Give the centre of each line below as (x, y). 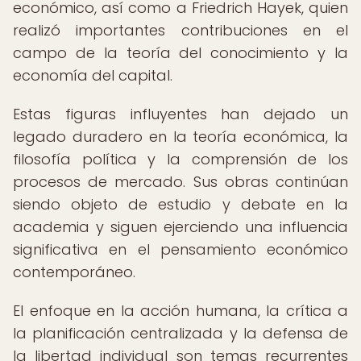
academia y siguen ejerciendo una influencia (180, 227)
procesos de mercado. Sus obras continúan (180, 182)
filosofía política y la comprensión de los (180, 159)
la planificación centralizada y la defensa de (180, 333)
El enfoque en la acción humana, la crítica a (180, 311)
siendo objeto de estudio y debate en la (180, 204)
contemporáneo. (74, 272)
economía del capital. (93, 75)
